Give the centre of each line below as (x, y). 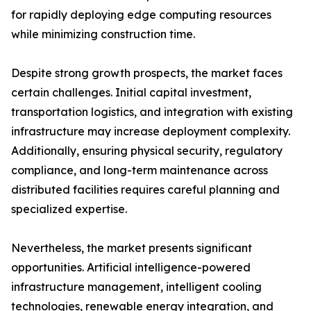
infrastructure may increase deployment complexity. (151, 132)
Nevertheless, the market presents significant (132, 248)
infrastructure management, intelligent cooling (136, 287)
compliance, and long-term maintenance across (140, 170)
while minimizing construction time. (103, 34)
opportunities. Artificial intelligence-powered (131, 268)
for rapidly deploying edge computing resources (141, 15)
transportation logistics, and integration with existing (152, 112)
